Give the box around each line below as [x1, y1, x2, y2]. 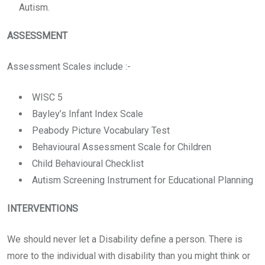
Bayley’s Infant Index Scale [32, 108, 143, 119]
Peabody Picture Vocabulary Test [32, 125, 170, 136]
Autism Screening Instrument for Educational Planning [32, 174, 253, 186]
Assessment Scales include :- [7, 61, 131, 72]
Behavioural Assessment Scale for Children [32, 141, 211, 153]
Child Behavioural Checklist [32, 158, 144, 169]
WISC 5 [32, 92, 63, 103]
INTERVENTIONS [7, 203, 78, 214]
